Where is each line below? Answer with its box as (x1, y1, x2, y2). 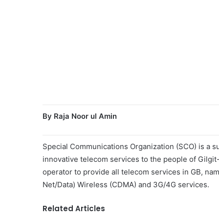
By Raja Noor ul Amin (43, 111, 117, 121)
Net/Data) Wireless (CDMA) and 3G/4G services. (43, 180, 209, 190)
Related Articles (43, 203, 105, 214)
